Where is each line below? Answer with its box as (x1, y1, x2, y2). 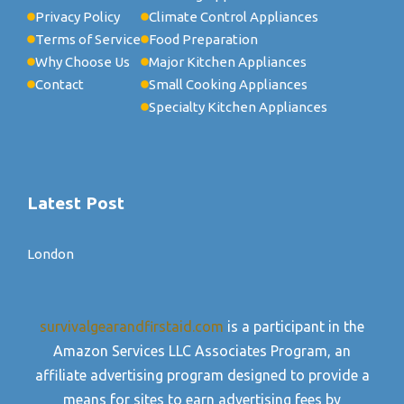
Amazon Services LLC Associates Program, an (53, 343, 351, 360)
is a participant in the (224, 318, 364, 335)
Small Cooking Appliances (149, 77, 308, 93)
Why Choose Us (35, 54, 130, 70)
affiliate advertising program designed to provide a (34, 367, 370, 384)
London (27, 246, 74, 262)
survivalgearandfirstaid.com (40, 318, 224, 335)
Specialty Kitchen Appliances (149, 99, 327, 115)
